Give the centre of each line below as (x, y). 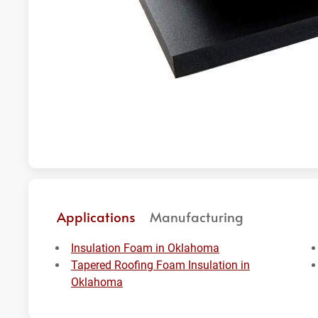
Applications (96, 216)
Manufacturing (197, 216)
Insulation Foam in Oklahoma (145, 248)
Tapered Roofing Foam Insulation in (160, 265)
